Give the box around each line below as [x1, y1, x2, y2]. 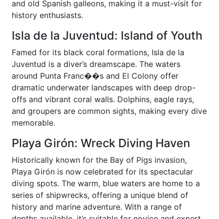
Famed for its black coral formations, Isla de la [12, 47, 184, 57]
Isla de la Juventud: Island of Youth [12, 28, 202, 43]
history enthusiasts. [12, 10, 83, 20]
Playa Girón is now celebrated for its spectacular [12, 166, 193, 176]
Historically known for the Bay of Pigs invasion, [12, 154, 187, 165]
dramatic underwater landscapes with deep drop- [12, 82, 196, 92]
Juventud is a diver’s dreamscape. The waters [12, 59, 180, 69]
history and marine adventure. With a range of [12, 201, 182, 212]
